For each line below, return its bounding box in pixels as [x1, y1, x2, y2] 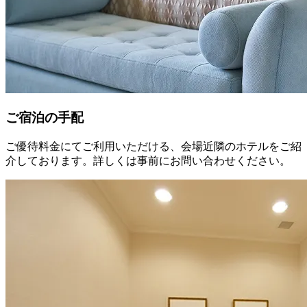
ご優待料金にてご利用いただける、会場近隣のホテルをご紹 [5, 140, 302, 152]
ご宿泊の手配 [5, 110, 84, 125]
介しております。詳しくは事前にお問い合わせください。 [5, 154, 291, 167]
